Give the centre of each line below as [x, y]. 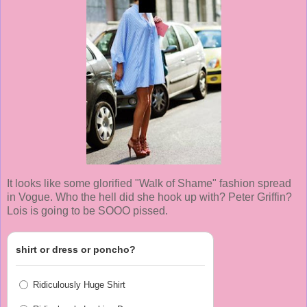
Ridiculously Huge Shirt [79, 285]
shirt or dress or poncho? [76, 250]
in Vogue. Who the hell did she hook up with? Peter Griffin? [149, 197]
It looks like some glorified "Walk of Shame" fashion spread [149, 184]
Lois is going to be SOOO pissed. [87, 211]
